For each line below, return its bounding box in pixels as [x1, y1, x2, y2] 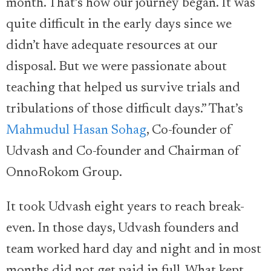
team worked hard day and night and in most [6, 243, 261, 256]
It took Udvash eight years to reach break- [6, 201, 244, 214]
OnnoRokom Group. [6, 166, 122, 180]
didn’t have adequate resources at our [6, 39, 217, 53]
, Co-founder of [146, 124, 232, 137]
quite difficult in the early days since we [6, 18, 232, 31]
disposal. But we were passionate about [6, 60, 227, 74]
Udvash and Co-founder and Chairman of [6, 145, 240, 158]
